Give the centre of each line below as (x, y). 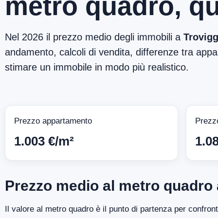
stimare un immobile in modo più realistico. (97, 67)
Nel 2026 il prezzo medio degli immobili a (94, 37)
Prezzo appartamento (53, 121)
